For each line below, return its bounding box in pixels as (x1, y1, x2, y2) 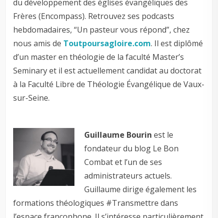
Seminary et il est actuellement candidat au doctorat (13, 65, 202, 76)
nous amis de (13, 37, 64, 49)
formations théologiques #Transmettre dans (13, 197, 179, 208)
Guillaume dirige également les (84, 183, 197, 195)
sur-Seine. (13, 92, 50, 103)
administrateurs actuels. (84, 170, 172, 181)
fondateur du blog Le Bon (84, 143, 179, 154)
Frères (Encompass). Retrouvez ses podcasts (13, 10, 175, 21)
